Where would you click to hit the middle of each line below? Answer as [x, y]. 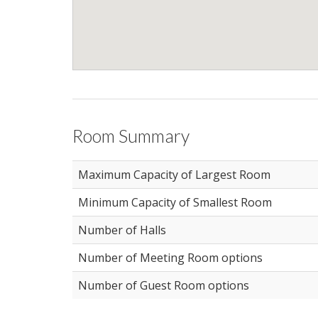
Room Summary [131, 135]
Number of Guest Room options [164, 285]
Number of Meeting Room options [170, 257]
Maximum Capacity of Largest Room [174, 174]
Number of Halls [122, 230]
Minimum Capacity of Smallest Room [175, 202]
